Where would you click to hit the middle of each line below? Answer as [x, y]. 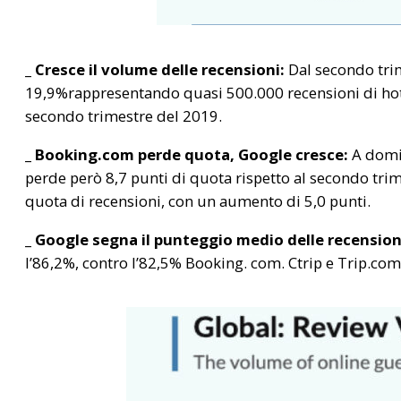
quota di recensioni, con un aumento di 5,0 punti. [198, 200]
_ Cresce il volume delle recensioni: [155, 69]
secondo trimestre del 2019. [124, 115]
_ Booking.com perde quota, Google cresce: [187, 154]
